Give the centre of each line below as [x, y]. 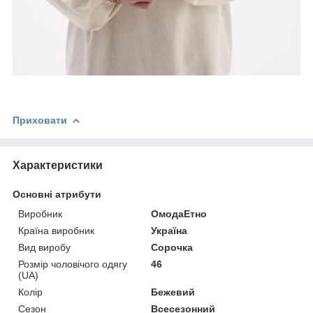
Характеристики [58, 165]
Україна [169, 230]
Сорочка [172, 247]
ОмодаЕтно [179, 213]
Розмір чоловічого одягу [73, 264]
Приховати [40, 120]
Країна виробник [56, 230]
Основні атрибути [57, 194]
